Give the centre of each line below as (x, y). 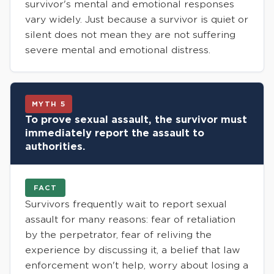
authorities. (55, 146)
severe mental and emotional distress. (118, 50)
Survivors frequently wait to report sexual (126, 204)
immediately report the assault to (115, 133)
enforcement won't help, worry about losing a (137, 265)
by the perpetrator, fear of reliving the (118, 235)
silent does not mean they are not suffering (130, 35)
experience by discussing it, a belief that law (133, 250)
